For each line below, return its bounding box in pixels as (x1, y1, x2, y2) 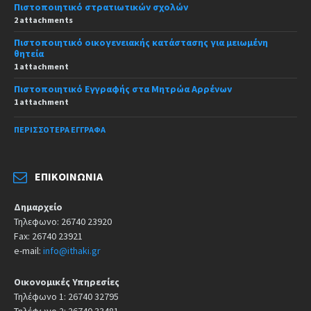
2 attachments (14, 14, 73, 25)
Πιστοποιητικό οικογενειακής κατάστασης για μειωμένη (14, 35, 268, 49)
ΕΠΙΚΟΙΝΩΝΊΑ (35, 169, 103, 183)
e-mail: (14, 244, 43, 257)
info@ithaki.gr (43, 244, 101, 257)
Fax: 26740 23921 (14, 229, 83, 242)
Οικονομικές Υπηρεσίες (14, 275, 119, 288)
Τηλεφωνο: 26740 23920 (14, 215, 112, 228)
